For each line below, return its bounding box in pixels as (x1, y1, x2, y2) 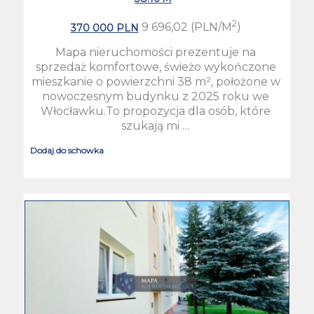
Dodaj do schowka (29, 144, 104, 156)
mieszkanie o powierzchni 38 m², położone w (31, 75, 280, 89)
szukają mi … (121, 119, 191, 133)
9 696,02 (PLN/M (138, 20, 232, 34)
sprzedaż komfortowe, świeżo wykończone (35, 60, 276, 74)
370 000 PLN (70, 21, 139, 34)
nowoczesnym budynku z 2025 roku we (42, 90, 270, 104)
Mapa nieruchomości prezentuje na (55, 46, 257, 60)
